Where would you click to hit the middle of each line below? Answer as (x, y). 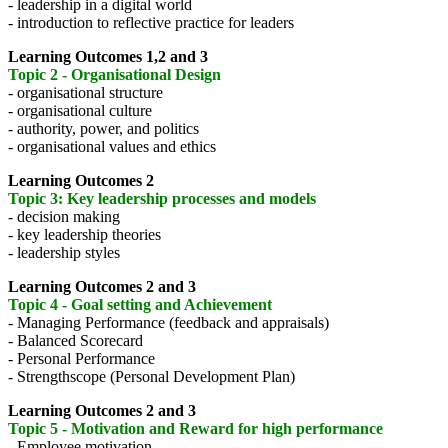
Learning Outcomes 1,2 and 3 (108, 57)
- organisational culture (80, 111)
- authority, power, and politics (103, 129)
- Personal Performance (81, 359)
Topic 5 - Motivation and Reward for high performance (195, 429)
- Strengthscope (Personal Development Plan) (151, 377)
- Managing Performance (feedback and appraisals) (168, 323)
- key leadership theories (84, 235)
